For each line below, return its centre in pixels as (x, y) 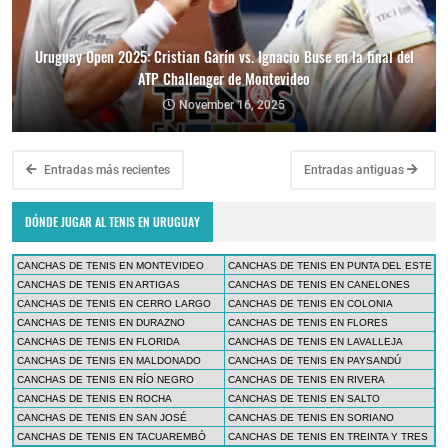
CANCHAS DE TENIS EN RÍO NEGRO (105, 380)
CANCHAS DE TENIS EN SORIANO (311, 418)
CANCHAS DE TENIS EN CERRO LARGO (114, 304)
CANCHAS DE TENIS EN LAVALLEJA (315, 342)
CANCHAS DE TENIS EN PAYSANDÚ (314, 361)
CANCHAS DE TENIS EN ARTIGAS (98, 285)
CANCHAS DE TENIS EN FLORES (308, 323)
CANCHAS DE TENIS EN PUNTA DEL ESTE (330, 266)
